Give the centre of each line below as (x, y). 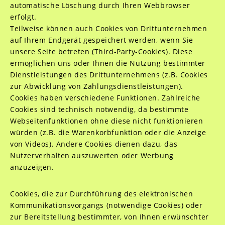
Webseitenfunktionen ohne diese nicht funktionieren (106, 121)
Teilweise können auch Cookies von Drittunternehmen (108, 28)
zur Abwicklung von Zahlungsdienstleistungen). (96, 86)
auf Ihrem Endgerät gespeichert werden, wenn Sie (101, 40)
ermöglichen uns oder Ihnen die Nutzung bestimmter (108, 63)
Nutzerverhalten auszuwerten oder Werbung (92, 155)
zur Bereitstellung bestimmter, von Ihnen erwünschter (109, 217)
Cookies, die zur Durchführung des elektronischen (101, 194)
